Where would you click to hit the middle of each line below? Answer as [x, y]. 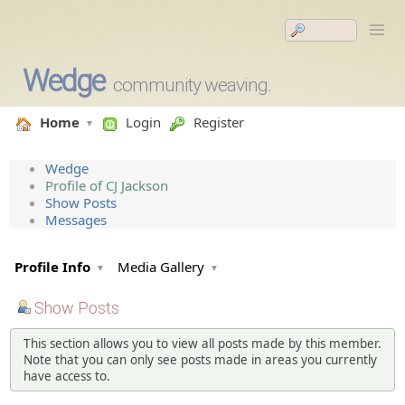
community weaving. [192, 85]
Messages [76, 220]
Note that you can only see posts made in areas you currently [200, 359]
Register [219, 122]
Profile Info [52, 267]
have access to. [66, 376]
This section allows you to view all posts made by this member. [202, 343]
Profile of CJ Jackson [107, 185]
